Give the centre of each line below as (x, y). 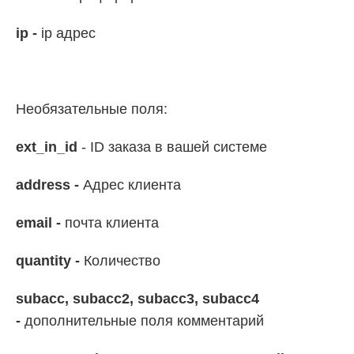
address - (49, 185)
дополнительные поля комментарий (144, 321)
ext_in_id (49, 147)
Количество (122, 261)
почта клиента (110, 223)
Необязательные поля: (92, 109)
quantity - (50, 261)
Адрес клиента (132, 185)
